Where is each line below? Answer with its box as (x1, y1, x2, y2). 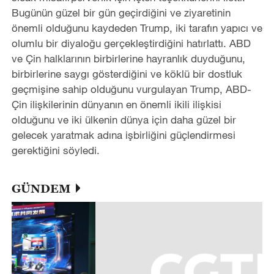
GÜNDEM (11, 181, 70, 196)
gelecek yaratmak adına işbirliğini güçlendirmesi (11, 128, 235, 141)
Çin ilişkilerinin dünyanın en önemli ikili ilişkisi (11, 97, 221, 111)
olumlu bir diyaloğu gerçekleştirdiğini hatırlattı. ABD (11, 36, 251, 50)
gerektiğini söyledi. (11, 143, 100, 157)
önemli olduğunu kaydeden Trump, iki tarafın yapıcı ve (11, 21, 262, 34)
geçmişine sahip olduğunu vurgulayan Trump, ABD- (11, 82, 251, 95)
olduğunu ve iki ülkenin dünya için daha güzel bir (11, 113, 236, 126)
